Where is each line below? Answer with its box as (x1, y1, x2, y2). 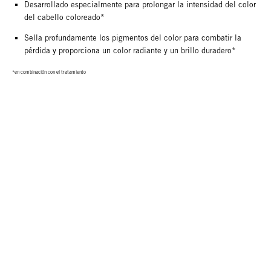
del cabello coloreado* (24, 12, 105, 22)
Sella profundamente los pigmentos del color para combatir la (24, 33, 241, 42)
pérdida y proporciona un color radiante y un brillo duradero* (24, 45, 236, 55)
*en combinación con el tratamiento (12, 68, 86, 75)
